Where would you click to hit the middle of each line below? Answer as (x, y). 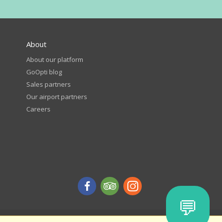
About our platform (55, 59)
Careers (39, 109)
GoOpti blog (44, 72)
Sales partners (49, 84)
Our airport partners (57, 97)
